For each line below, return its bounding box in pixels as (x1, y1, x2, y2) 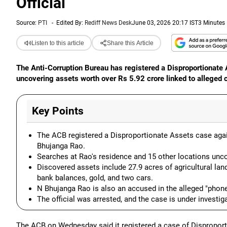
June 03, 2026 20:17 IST (132, 19, 198, 26)
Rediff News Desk (85, 19, 132, 26)
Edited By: (56, 19, 85, 26)
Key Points (32, 105, 84, 117)
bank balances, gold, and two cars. (37, 173, 153, 182)
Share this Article (106, 39, 154, 47)
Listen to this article (31, 39, 84, 47)
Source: (16, 19, 38, 26)
